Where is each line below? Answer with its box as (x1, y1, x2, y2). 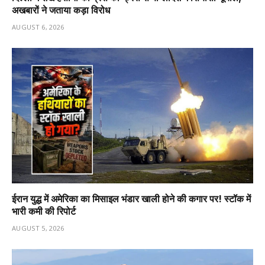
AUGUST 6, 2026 (12, 22, 64, 31)
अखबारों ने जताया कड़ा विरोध (12, 4, 110, 16)
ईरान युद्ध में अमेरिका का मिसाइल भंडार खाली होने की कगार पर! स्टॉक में (12, 193, 251, 205)
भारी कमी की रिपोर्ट (12, 205, 76, 218)
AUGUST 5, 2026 (12, 224, 64, 233)
